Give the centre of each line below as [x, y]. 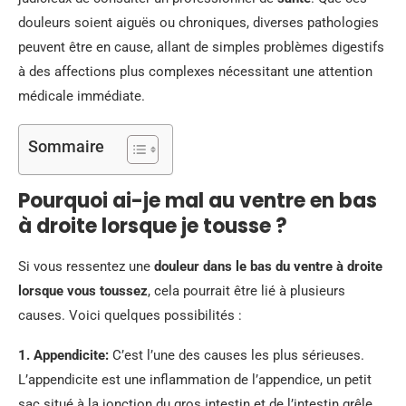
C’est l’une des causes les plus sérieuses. [237, 355]
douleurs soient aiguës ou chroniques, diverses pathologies [198, 23]
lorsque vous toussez [83, 291]
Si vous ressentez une [86, 266]
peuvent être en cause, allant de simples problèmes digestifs [201, 47]
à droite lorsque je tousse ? [153, 226]
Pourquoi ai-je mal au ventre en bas [198, 201]
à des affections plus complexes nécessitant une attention [195, 72]
